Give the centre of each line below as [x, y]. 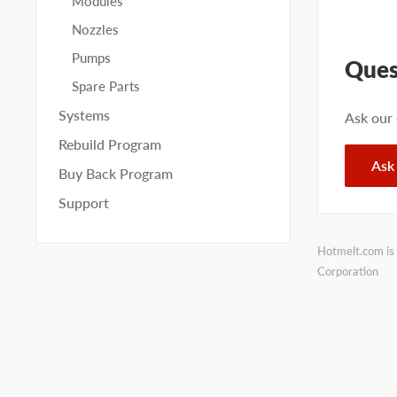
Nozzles [95, 29]
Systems [84, 115]
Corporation [348, 272]
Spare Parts [106, 86]
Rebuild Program [110, 144]
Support [84, 202]
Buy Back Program [116, 173]
